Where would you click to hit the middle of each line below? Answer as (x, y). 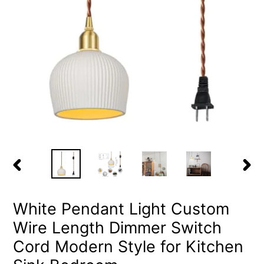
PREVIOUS (34, 176)
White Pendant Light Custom (121, 209)
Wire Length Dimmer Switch (117, 227)
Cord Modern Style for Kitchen (128, 246)
